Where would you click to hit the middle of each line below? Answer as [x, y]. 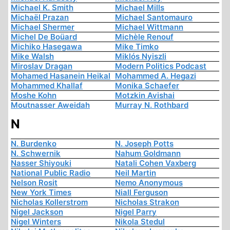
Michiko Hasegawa [46, 47]
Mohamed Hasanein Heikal [61, 76]
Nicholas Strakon [147, 202]
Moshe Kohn [34, 95]
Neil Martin [136, 173]
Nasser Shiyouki [41, 163]
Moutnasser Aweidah [50, 105]
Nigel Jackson [37, 212]
